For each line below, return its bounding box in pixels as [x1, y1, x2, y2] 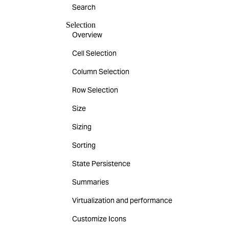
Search [72, 3, 96, 12]
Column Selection [72, 67, 129, 76]
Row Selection [72, 85, 118, 95]
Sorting [72, 141, 96, 150]
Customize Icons [72, 214, 126, 223]
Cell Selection [72, 49, 117, 58]
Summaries [72, 177, 109, 187]
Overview [72, 30, 102, 39]
